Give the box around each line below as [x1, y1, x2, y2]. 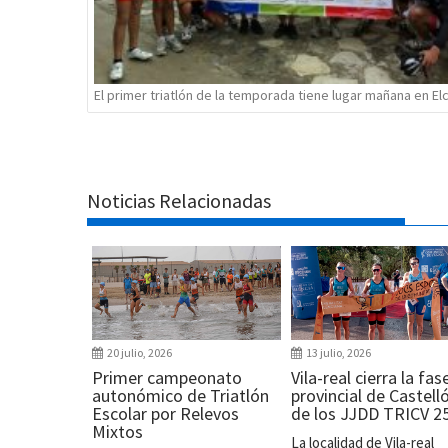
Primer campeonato [92, 366, 242, 390]
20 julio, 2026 [107, 345, 172, 361]
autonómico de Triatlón [92, 384, 269, 408]
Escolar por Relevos [92, 402, 239, 426]
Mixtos [92, 420, 143, 444]
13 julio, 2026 [305, 345, 371, 361]
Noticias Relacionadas [87, 188, 271, 214]
